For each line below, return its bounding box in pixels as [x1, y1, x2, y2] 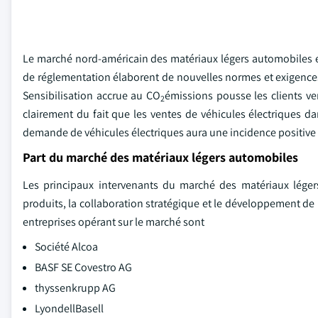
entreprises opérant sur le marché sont [23, 214, 204, 229]
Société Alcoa [35, 238, 98, 254]
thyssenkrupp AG [35, 280, 116, 295]
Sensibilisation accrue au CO [23, 87, 160, 103]
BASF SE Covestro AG [35, 259, 132, 275]
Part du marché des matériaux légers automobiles [23, 148, 298, 165]
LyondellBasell [35, 300, 104, 316]
